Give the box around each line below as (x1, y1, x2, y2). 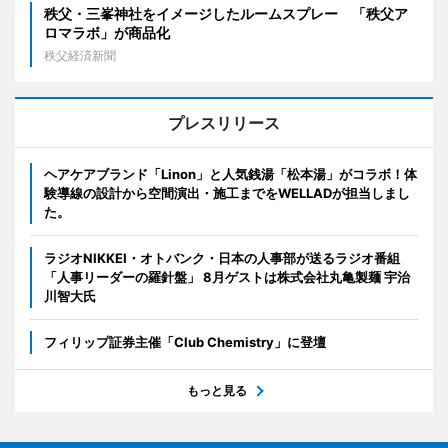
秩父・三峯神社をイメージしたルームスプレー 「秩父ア (44, 5, 408, 23)
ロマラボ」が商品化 (44, 24, 170, 42)
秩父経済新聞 (44, 48, 116, 64)
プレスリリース (168, 113, 280, 134)
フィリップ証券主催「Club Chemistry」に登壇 (44, 334, 326, 351)
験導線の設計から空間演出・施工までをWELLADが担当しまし (44, 185, 410, 202)
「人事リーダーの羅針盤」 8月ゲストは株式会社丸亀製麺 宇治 (44, 269, 410, 286)
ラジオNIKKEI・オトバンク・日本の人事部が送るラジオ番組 (44, 250, 400, 267)
